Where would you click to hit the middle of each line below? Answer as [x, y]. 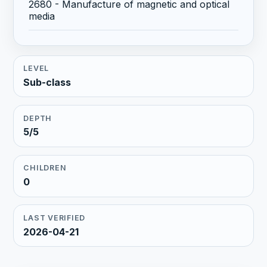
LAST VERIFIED [55, 218]
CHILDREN [45, 168]
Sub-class [47, 82]
